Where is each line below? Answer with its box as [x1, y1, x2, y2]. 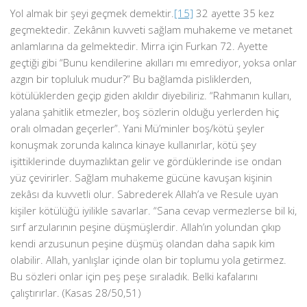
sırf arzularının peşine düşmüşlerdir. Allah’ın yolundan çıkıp [10, 220, 281, 234]
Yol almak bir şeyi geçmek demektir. [10, 6, 174, 20]
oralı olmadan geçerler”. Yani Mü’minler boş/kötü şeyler [10, 121, 265, 135]
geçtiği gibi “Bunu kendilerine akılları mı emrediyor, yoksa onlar [10, 56, 297, 69]
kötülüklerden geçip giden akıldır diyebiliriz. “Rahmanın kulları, [10, 88, 291, 102]
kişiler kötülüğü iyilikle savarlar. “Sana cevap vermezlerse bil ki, [10, 204, 297, 217]
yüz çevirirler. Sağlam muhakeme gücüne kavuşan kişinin [10, 171, 272, 184]
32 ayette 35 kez [193, 6, 274, 20]
